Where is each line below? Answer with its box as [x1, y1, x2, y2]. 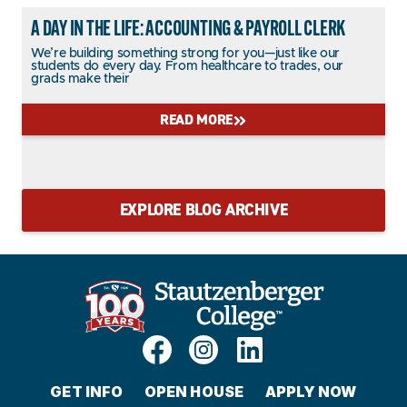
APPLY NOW [264, 382, 357, 402]
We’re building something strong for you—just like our [31, 46, 340, 60]
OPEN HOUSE [144, 382, 243, 402]
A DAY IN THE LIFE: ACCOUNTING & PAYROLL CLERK [31, 13, 346, 41]
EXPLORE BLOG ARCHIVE [119, 198, 288, 221]
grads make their [31, 72, 130, 85]
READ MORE [160, 109, 233, 129]
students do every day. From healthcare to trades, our [31, 59, 343, 73]
